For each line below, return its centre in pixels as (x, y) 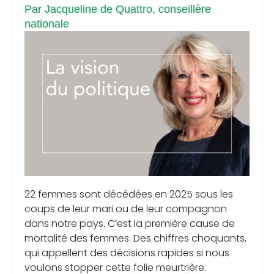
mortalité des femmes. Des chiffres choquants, (135, 239)
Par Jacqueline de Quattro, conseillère (118, 9)
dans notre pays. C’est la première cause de (130, 224)
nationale (47, 24)
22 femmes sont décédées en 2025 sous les (129, 194)
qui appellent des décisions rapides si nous (127, 253)
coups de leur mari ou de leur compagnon (126, 209)
